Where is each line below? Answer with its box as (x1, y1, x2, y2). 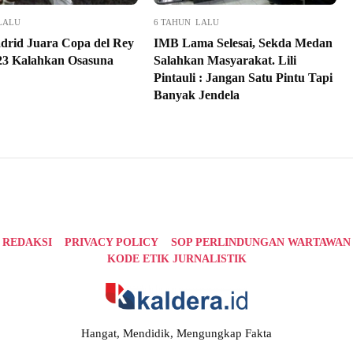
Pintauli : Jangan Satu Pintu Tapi (153, 71, 333, 85)
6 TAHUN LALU (153, 17, 219, 28)
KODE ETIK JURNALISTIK (106, 253, 247, 266)
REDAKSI (2, 236, 52, 249)
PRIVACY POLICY (65, 236, 158, 249)
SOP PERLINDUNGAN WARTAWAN (171, 236, 351, 249)
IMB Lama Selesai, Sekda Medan (153, 36, 333, 50)
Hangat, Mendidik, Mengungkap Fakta (81, 326, 272, 340)
